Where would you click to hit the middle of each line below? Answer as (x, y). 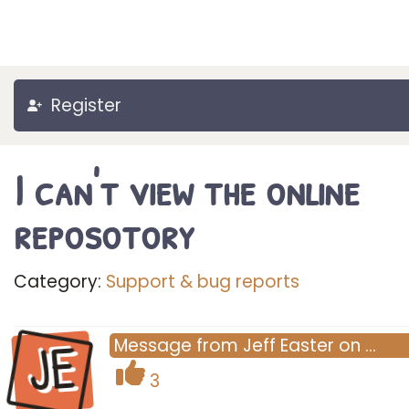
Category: (60, 282)
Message (153, 346)
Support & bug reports (203, 282)
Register (86, 105)
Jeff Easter (288, 346)
